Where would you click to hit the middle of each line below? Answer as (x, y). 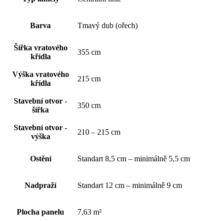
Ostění (40, 159)
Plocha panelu (40, 212)
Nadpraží (40, 185)
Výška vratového (40, 74)
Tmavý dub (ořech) (108, 26)
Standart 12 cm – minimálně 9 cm (130, 185)
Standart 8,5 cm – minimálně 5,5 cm (134, 159)
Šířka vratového (40, 48)
